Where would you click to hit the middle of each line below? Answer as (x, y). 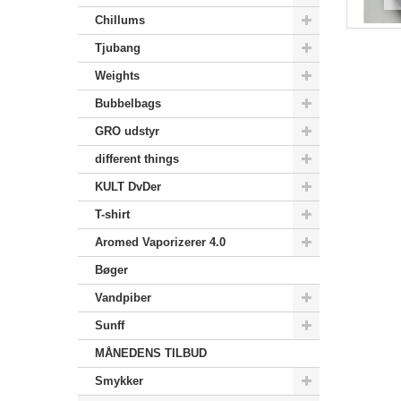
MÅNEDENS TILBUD (151, 354)
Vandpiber (123, 298)
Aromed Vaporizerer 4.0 (160, 243)
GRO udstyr (127, 132)
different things (137, 159)
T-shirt (112, 215)
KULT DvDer (128, 187)
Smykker (119, 381)
